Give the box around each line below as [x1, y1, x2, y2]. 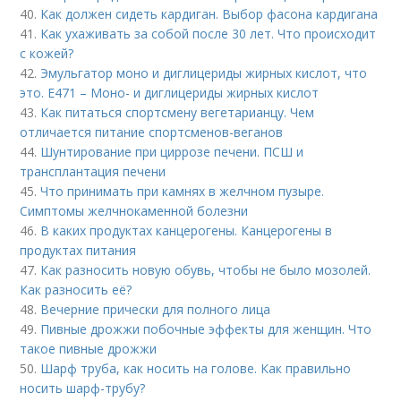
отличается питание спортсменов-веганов [20, 124, 284, 141]
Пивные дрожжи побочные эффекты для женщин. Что [40, 320, 372, 337]
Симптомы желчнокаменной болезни [20, 202, 249, 219]
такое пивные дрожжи [20, 340, 158, 357]
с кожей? [20, 45, 74, 62]
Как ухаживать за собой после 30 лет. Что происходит [40, 25, 377, 42]
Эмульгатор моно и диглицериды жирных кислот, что [40, 64, 368, 81]
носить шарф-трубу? [20, 380, 146, 397]
